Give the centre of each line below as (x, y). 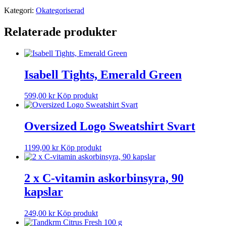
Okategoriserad (60, 10)
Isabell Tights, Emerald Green (103, 74)
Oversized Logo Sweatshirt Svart (110, 126)
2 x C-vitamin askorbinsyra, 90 (104, 178)
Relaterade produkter (61, 32)
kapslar (44, 192)
